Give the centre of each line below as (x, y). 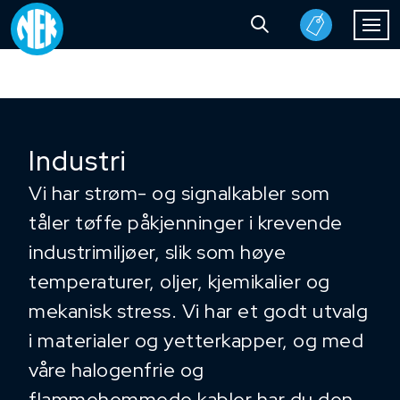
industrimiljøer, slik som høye (157, 252)
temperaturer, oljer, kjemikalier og (179, 282)
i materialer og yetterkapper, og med (196, 341)
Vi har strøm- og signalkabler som (179, 193)
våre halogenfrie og (117, 370)
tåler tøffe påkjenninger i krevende (186, 223)
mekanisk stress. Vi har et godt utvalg (198, 311)
